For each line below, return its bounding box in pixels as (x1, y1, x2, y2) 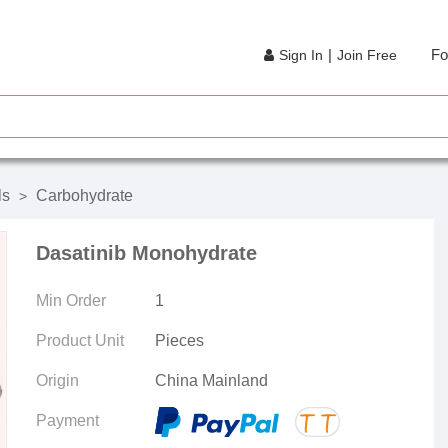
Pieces (154, 332, 204, 349)
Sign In (279, 47, 323, 63)
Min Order (36, 292, 106, 309)
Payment (36, 412, 99, 429)
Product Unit (36, 332, 124, 349)
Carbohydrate (36, 187, 133, 204)
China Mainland (154, 372, 268, 389)
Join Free (337, 47, 397, 63)
